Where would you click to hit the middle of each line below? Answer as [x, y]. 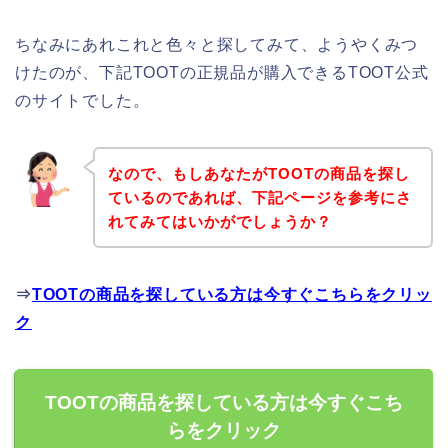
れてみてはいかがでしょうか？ [219, 221]
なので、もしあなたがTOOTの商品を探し [258, 173]
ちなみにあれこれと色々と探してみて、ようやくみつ [217, 44]
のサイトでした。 [82, 100]
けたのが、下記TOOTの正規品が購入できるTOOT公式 [222, 72]
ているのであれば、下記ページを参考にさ [259, 197]
